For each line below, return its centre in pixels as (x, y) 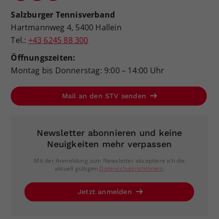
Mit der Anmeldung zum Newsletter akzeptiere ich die (109, 161)
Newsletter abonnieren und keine (109, 133)
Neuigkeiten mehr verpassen (109, 144)
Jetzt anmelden (106, 192)
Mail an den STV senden (105, 96)
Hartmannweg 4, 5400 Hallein (66, 27)
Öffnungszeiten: (43, 57)
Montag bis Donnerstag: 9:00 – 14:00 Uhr (88, 70)
